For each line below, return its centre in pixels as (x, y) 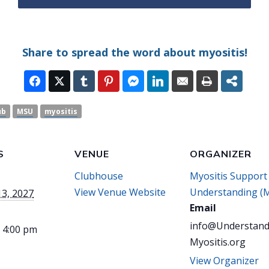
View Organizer (224, 260)
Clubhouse (99, 176)
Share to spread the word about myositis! (134, 53)
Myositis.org (218, 242)
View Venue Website (120, 192)
